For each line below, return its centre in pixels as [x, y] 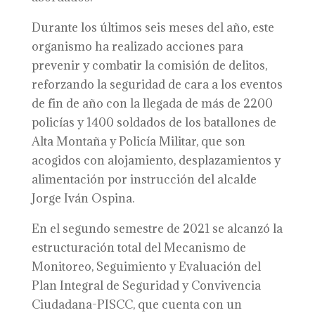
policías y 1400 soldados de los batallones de [154, 122]
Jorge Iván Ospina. [83, 198]
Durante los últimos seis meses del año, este [153, 27]
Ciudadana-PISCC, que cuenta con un [136, 304]
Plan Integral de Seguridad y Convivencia [146, 285]
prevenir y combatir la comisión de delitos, [149, 65]
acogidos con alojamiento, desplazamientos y [156, 160]
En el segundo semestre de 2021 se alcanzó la [157, 229]
